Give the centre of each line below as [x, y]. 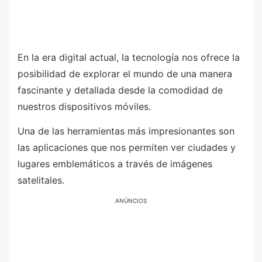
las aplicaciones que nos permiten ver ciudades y [127, 147]
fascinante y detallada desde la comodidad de [120, 90]
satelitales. [41, 180]
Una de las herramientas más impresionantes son [126, 131]
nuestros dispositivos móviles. [84, 106]
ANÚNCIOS [131, 201]
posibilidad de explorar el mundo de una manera [125, 74]
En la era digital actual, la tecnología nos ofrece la [129, 57]
